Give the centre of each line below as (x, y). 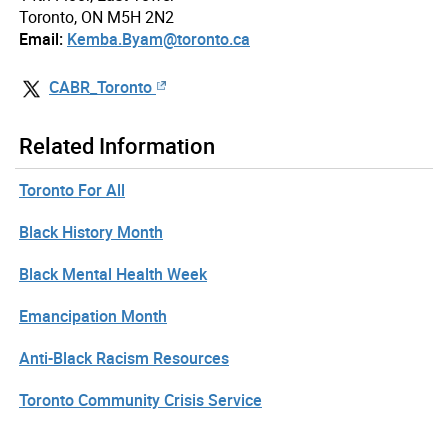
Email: (41, 39)
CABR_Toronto (100, 87)
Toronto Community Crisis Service (140, 399)
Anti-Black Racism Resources (124, 357)
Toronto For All (72, 189)
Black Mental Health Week (113, 273)
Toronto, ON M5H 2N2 (96, 17)
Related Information (117, 145)
